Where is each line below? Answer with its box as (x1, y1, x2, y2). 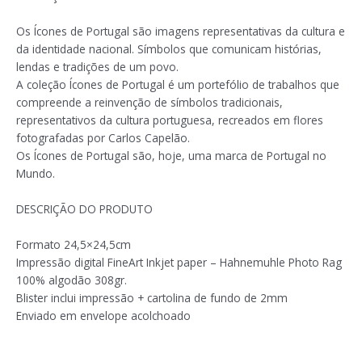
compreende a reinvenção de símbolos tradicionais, (16, 95, 283, 111)
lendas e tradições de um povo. (16, 59, 179, 75)
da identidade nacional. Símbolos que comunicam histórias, (16, 41, 322, 57)
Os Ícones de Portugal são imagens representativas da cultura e (16, 23, 345, 40)
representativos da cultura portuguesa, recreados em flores (16, 112, 323, 128)
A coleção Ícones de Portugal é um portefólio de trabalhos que (16, 77, 339, 93)
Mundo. (16, 166, 55, 182)
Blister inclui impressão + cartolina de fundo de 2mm (16, 290, 288, 305)
